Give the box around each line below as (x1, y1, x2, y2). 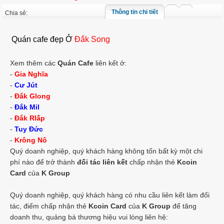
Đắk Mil (14, 103, 39, 111)
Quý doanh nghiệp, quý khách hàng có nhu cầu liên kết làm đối (10, 191, 209, 199)
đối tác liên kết (77, 158, 127, 166)
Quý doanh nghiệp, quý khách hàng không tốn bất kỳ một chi (10, 147, 202, 155)
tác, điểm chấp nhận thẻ (10, 202, 88, 210)
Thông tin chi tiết (111, 8, 158, 15)
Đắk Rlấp (14, 114, 45, 122)
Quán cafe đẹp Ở (11, 35, 74, 43)
